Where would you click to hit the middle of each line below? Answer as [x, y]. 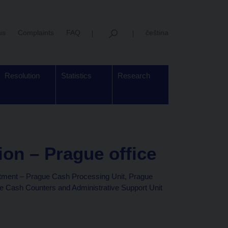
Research [134, 76]
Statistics [76, 76]
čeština [157, 32]
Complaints [36, 32]
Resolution [22, 76]
